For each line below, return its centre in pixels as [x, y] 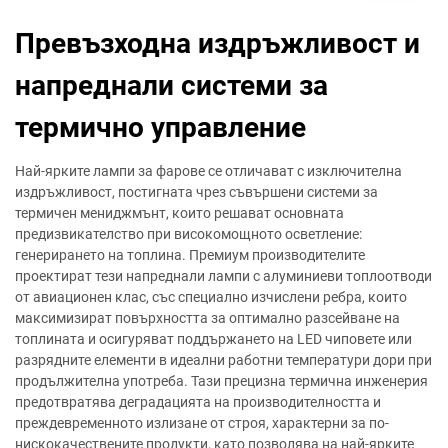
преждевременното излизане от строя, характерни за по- [202, 423]
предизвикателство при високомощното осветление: [188, 234]
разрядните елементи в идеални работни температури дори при [223, 360]
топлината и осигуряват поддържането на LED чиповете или [213, 339]
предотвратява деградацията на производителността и [198, 402]
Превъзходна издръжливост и [217, 43]
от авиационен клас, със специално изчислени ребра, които [211, 297]
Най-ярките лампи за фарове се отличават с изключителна [208, 171]
